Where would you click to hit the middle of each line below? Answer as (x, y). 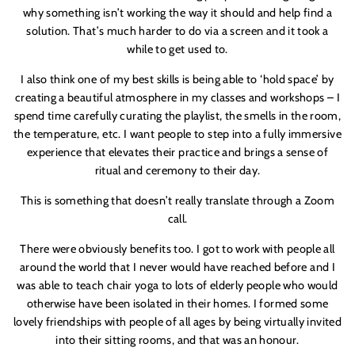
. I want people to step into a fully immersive (230, 134)
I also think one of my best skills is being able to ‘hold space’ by (177, 79)
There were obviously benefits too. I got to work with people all (177, 248)
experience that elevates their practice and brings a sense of (177, 152)
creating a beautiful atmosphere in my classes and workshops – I (177, 97)
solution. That (61, 31)
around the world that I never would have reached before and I (177, 267)
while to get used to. (177, 49)
